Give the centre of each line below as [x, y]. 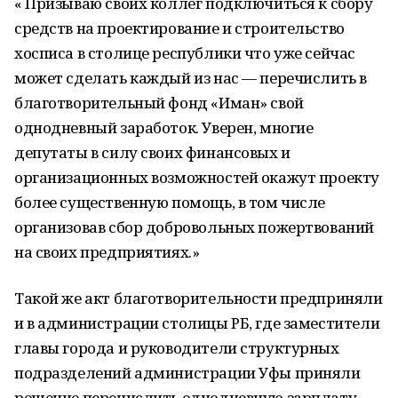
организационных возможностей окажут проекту [197, 177]
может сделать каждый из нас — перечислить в [191, 78]
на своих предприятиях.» [107, 252]
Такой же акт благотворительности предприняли [199, 298]
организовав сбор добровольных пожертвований [194, 227]
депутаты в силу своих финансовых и [152, 152]
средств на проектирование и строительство [179, 28]
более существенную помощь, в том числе [170, 202]
